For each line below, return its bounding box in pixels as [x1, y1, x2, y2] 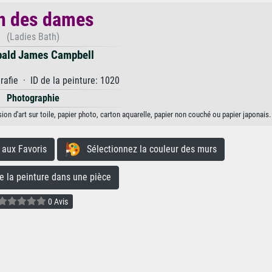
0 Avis [46, 197, 68, 207]
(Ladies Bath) [6, 30, 59, 42]
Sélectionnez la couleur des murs [80, 143, 217, 155]
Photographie [6, 92, 59, 104]
